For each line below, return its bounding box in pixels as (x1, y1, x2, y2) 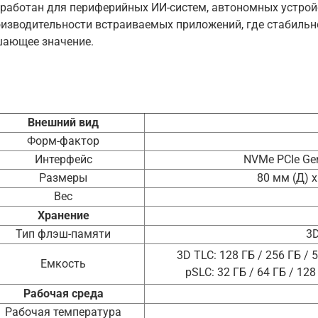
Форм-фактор (27, 134, 99, 148)
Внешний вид (28, 116, 99, 130)
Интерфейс (34, 153, 92, 167)
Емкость (40, 257, 86, 271)
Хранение (37, 209, 89, 223)
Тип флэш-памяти (16, 227, 111, 241)
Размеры (39, 171, 87, 185)
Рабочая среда (23, 287, 104, 301)
